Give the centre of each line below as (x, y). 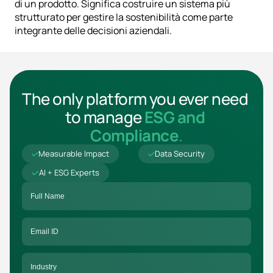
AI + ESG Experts (69, 173)
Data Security (180, 154)
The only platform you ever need (135, 99)
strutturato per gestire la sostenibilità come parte (124, 17)
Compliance (135, 136)
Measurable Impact (74, 154)
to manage (105, 117)
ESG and (175, 117)
